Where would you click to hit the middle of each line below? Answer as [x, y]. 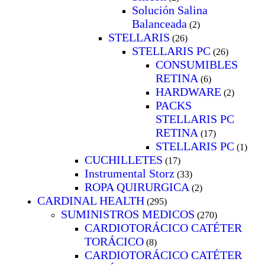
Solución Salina [170, 10]
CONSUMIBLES [197, 64]
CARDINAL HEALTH [91, 200]
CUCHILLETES [124, 159]
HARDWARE [188, 91]
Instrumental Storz [130, 173]
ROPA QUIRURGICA [137, 187]
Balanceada [159, 23]
